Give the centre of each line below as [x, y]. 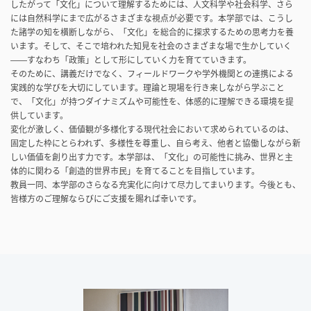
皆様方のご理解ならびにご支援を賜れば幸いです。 [106, 198]
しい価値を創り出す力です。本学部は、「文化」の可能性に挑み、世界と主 [152, 157]
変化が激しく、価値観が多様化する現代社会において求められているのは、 [152, 129]
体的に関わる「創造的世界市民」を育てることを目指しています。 [135, 170]
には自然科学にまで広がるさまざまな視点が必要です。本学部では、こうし [152, 18]
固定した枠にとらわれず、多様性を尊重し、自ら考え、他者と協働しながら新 [155, 143]
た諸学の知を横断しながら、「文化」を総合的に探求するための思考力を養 [152, 32]
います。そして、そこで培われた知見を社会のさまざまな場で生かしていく [151, 45]
